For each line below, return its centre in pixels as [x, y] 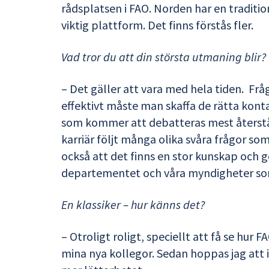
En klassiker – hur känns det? [133, 204]
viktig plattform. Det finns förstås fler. [157, 25]
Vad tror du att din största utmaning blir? [164, 56]
